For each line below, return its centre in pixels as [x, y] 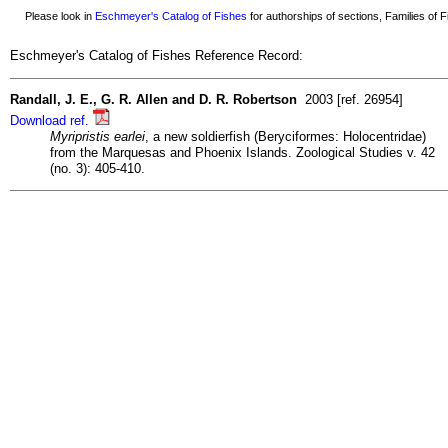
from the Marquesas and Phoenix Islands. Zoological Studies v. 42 [242, 152]
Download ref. [51, 120]
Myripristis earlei [97, 136]
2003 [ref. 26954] [350, 99]
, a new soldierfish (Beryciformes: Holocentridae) [285, 136]
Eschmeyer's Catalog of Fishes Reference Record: [156, 56]
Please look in [54, 16]
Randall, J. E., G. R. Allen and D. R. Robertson [153, 99]
